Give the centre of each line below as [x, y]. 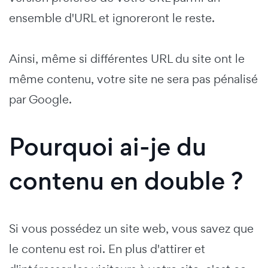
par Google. [42, 100]
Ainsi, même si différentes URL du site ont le [127, 59]
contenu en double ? [126, 181]
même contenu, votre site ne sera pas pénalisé [133, 79]
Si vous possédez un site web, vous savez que [131, 229]
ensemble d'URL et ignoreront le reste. [112, 18]
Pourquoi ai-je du [108, 147]
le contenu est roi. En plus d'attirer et [107, 249]
